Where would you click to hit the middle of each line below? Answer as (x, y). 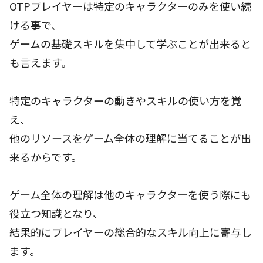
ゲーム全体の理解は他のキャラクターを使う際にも (130, 195)
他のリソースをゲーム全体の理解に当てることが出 (130, 138)
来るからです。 (45, 156)
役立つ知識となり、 (56, 213)
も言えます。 (41, 63)
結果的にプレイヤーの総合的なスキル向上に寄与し (131, 232)
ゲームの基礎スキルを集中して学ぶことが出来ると (130, 44)
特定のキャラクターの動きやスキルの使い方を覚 (125, 100)
